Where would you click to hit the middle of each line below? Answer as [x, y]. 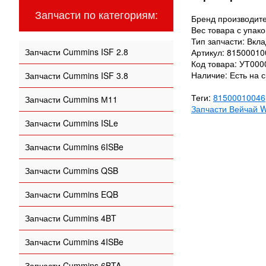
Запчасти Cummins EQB [72, 194]
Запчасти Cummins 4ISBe [74, 242]
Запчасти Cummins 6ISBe [74, 147]
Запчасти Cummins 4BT [71, 218]
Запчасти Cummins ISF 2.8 [77, 52]
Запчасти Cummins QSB [72, 170]
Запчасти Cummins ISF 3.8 [77, 75]
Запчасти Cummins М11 [71, 99]
